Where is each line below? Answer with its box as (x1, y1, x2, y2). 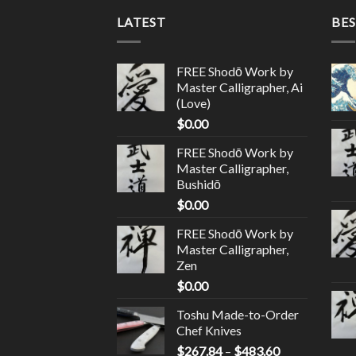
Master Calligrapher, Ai (176, 79, 303, 95)
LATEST (117, 14, 166, 30)
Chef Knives (176, 322, 242, 338)
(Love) (176, 95, 211, 110)
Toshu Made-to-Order (176, 306, 299, 322)
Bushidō (176, 176, 221, 192)
